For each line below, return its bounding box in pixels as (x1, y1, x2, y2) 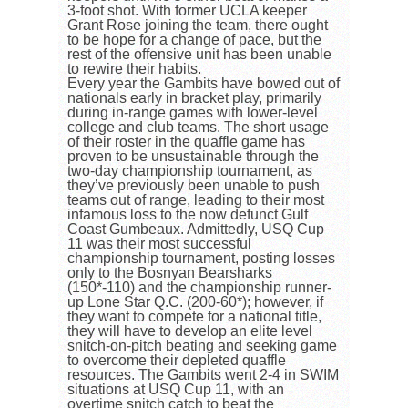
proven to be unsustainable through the (67, 148, 319, 165)
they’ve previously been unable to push (67, 178, 320, 194)
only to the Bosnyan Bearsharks (67, 265, 272, 281)
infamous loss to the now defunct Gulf (67, 207, 308, 223)
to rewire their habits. (67, 61, 201, 77)
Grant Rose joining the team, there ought (67, 17, 328, 34)
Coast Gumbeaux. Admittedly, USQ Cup (67, 221, 324, 238)
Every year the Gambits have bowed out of (67, 76, 340, 92)
